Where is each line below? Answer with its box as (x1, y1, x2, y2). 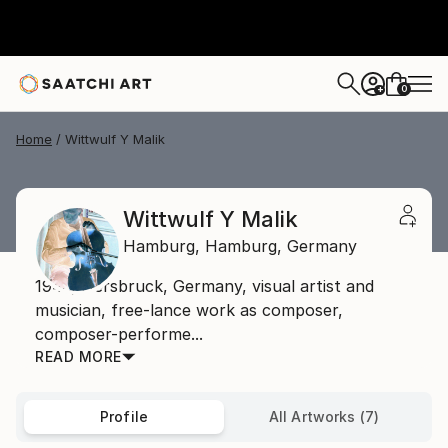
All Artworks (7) (268, 408, 380, 425)
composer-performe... (35, 324, 203, 344)
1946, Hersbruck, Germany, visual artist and (35, 276, 374, 296)
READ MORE (35, 348, 122, 365)
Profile (99, 408, 149, 425)
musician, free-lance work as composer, (35, 300, 343, 320)
